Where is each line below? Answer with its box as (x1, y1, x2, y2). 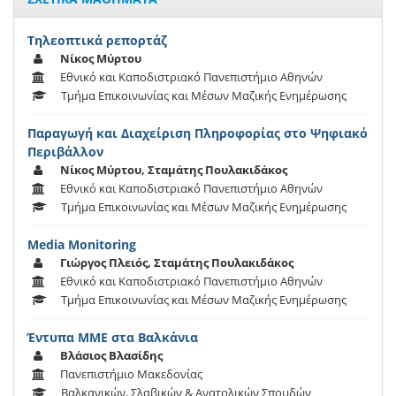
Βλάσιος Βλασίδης (60, 347, 163, 364)
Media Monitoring (27, 236, 136, 254)
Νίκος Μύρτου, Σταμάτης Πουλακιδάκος (60, 162, 287, 179)
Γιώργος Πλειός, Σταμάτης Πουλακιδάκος (60, 255, 293, 271)
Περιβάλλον (27, 143, 103, 161)
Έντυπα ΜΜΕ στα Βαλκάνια (27, 329, 198, 346)
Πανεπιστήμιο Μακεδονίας (60, 366, 202, 383)
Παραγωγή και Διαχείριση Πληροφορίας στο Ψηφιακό (27, 125, 368, 142)
